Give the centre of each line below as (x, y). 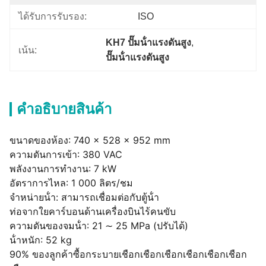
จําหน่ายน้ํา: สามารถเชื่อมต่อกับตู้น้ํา (84, 197)
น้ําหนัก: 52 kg (41, 240)
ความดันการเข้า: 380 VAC (66, 154)
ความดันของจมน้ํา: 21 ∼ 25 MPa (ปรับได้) (99, 226)
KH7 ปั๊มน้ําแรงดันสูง (149, 42)
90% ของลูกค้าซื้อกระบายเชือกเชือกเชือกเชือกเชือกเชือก (128, 254)
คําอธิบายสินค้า (64, 109)
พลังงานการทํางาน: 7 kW (63, 169)
